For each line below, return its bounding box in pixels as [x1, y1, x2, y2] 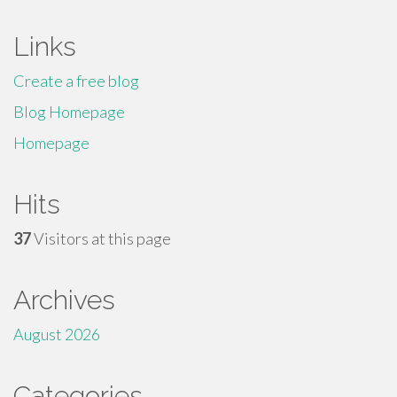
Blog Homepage [13, 102, 125, 121]
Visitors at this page [31, 229, 171, 248]
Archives [13, 284, 115, 315]
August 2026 [13, 324, 100, 344]
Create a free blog [13, 71, 139, 90]
